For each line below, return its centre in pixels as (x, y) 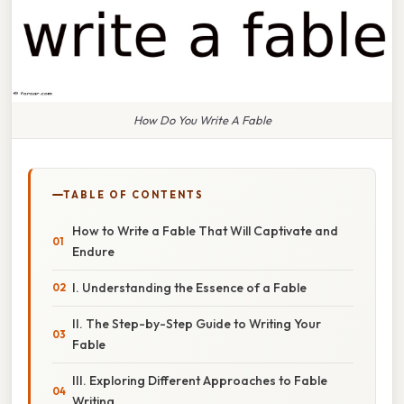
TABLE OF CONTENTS (133, 194)
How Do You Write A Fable (202, 119)
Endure (93, 251)
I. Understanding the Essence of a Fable (189, 287)
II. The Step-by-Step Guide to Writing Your (197, 323)
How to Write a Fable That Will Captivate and (205, 230)
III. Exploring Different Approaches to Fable (200, 380)
